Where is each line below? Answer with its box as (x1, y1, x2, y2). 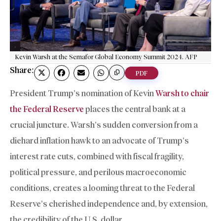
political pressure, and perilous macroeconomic (10, 167, 186, 178)
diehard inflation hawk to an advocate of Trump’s (10, 136, 189, 146)
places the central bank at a (84, 104, 185, 114)
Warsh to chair (155, 88, 209, 99)
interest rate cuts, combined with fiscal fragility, (10, 151, 184, 162)
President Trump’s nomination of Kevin (10, 88, 155, 99)
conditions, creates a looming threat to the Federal (10, 183, 195, 193)
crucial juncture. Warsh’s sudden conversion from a (10, 120, 198, 130)
